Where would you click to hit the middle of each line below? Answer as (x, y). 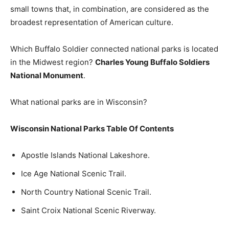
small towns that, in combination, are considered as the (110, 9)
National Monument (47, 75)
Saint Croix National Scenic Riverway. (88, 210)
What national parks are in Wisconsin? (79, 102)
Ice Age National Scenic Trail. (74, 174)
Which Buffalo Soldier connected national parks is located (114, 49)
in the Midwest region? (53, 62)
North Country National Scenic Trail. (86, 192)
